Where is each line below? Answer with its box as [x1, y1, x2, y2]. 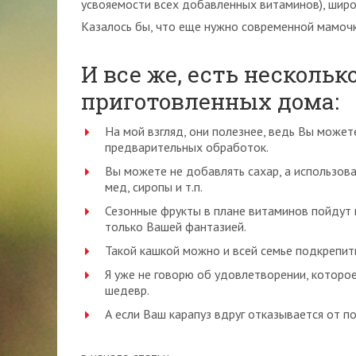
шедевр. [105, 282, 149, 298]
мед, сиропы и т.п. [105, 179, 203, 195]
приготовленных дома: [81, 87, 339, 116]
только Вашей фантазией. [105, 219, 246, 234]
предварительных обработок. [105, 139, 269, 155]
